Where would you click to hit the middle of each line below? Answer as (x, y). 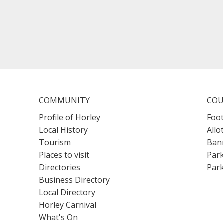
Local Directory (67, 192)
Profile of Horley (70, 117)
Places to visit (64, 155)
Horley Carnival (68, 205)
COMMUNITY (64, 100)
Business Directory (74, 180)
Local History (63, 130)
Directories (60, 167)
